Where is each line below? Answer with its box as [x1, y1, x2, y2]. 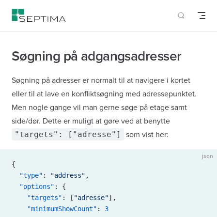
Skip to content [12, 10, 51, 17]
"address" [50, 171, 85, 179]
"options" [12, 183, 54, 190]
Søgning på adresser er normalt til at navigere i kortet [12, 76, 190, 85]
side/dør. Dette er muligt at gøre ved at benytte [12, 116, 170, 126]
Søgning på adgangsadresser [12, 48, 182, 64]
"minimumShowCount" [12, 205, 97, 213]
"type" [12, 171, 43, 179]
